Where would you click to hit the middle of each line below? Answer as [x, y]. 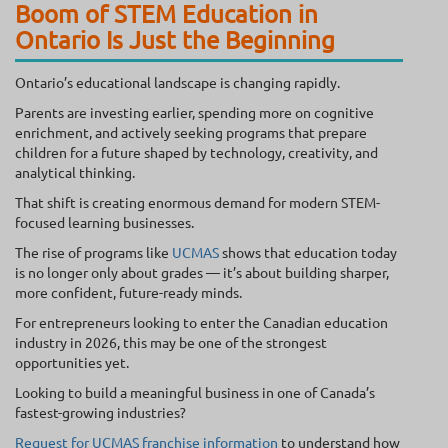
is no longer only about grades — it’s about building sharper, [202, 272]
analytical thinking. [75, 172]
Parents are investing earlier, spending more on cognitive [194, 112]
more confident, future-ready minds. [128, 292]
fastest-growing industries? [100, 412]
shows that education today [308, 252]
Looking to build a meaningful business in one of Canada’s [195, 392]
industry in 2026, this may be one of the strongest [171, 342]
